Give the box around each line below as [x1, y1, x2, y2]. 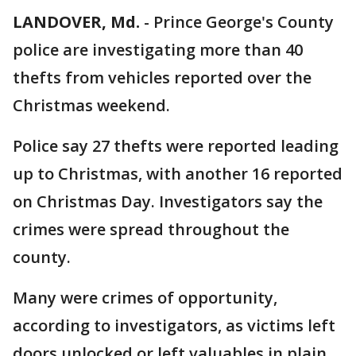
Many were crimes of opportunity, [13, 287, 277, 308]
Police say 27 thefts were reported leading [13, 135, 339, 157]
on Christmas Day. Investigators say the [13, 191, 323, 212]
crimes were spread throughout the [13, 219, 289, 240]
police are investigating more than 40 [13, 39, 303, 60]
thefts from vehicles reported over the [13, 67, 311, 88]
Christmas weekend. [13, 95, 170, 116]
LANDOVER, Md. [13, 11, 140, 33]
